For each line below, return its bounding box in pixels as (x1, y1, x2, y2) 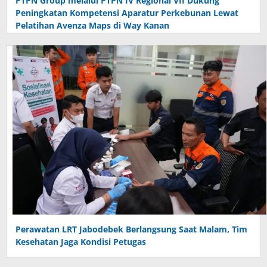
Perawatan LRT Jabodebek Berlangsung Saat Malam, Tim (15, 223, 247, 235)
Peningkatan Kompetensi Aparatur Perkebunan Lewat (15, 7, 238, 18)
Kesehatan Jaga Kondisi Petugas (15, 235, 146, 247)
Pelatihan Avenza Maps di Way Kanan (15, 19, 169, 31)
